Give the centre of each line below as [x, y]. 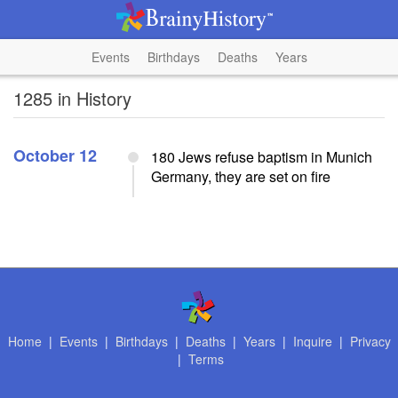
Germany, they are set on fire [241, 176]
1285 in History [72, 98]
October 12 [55, 155]
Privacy [370, 341]
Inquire [312, 341]
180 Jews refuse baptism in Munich [262, 157]
